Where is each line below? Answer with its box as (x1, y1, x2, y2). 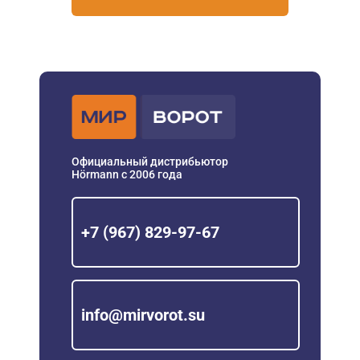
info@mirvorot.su (81, 305, 205, 325)
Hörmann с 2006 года (72, 167, 182, 181)
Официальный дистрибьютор (72, 154, 228, 168)
